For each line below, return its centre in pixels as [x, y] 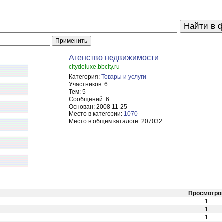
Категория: [84, 77]
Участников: [86, 84]
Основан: [82, 107]
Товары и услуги [124, 77]
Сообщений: [87, 99]
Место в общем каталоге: [105, 121]
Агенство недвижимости [114, 58]
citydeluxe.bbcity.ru [95, 67]
